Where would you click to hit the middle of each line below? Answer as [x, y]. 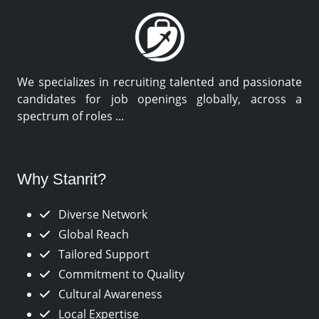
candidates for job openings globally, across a [159, 99]
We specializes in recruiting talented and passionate [159, 82]
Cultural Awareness [109, 294]
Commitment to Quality [120, 274]
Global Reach [92, 234]
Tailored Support [103, 254]
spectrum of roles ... [70, 116]
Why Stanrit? [62, 179]
